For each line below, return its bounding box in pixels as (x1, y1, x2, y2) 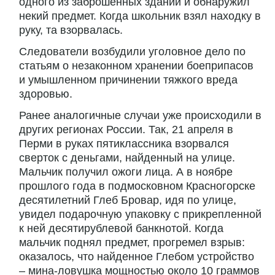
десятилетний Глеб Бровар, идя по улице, (19, 194, 236, 207)
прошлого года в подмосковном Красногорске (19, 180, 255, 193)
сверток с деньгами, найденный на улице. (19, 152, 235, 165)
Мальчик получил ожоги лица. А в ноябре (19, 166, 233, 179)
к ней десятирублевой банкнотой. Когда (19, 222, 223, 235)
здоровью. (19, 88, 72, 101)
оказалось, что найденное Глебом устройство (19, 250, 254, 263)
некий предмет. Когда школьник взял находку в (19, 10, 261, 23)
